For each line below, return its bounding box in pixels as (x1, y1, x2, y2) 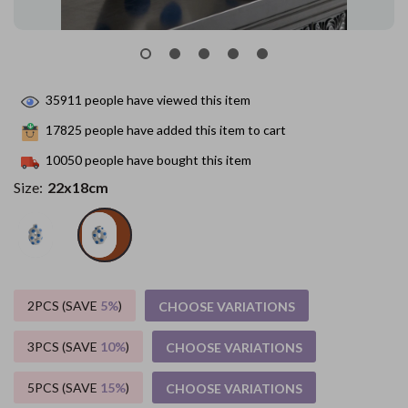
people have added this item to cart (82, 122, 286, 138)
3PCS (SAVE (27, 339, 100, 354)
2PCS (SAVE (27, 298, 100, 313)
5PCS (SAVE (27, 380, 100, 395)
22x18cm (47, 178, 108, 196)
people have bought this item (82, 152, 251, 168)
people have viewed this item (82, 92, 250, 108)
